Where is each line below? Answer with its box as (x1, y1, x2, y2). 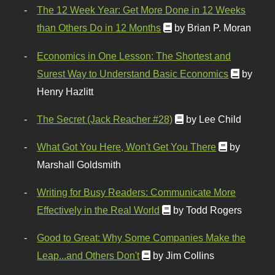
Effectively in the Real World (37, 204, 160, 216)
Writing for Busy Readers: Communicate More (37, 187, 236, 198)
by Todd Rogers (173, 204, 242, 216)
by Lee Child (186, 113, 242, 125)
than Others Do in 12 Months (37, 22, 161, 34)
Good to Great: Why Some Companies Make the (37, 232, 246, 244)
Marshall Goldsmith (37, 158, 122, 170)
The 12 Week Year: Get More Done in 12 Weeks (37, 4, 246, 16)
